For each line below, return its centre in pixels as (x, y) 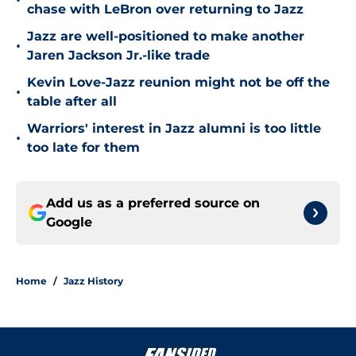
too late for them (83, 148)
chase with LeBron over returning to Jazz (165, 10)
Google (69, 222)
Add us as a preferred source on (153, 203)
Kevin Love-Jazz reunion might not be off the (178, 83)
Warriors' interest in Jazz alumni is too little (174, 129)
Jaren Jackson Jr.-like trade (118, 56)
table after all (72, 102)
